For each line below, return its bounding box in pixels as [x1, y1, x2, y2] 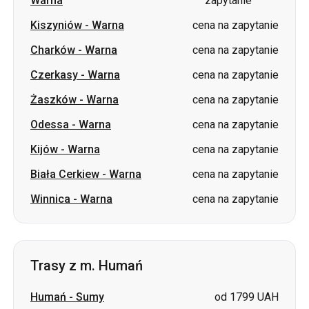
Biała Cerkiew [30, 95, 99, 108]
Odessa [30, 46, 69, 59]
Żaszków [30, 21, 77, 34]
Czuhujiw [76, 268, 122, 281]
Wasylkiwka [76, 243, 134, 256]
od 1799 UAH [215, 218, 279, 231]
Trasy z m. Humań [30, 185, 143, 201]
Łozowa [76, 292, 117, 306]
